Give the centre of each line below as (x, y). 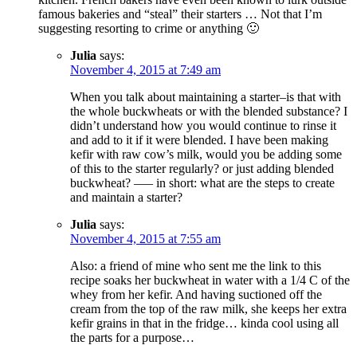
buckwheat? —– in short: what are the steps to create (202, 183)
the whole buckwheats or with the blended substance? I (209, 112)
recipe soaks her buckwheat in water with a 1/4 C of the (210, 280)
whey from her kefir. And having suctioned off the (196, 295)
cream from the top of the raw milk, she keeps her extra (208, 309)
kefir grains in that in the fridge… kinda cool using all (204, 324)
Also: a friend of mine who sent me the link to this (196, 266)
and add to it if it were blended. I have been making (199, 140)
